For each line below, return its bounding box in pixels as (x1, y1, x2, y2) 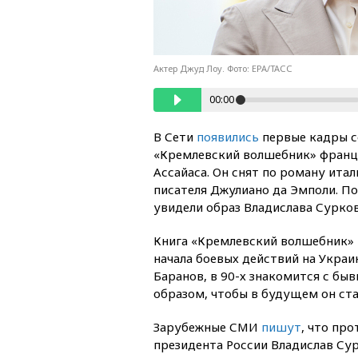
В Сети (153, 128, 197, 145)
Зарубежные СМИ (153, 318, 261, 335)
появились (197, 128, 259, 145)
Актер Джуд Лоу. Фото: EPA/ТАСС (153, 62, 292, 74)
